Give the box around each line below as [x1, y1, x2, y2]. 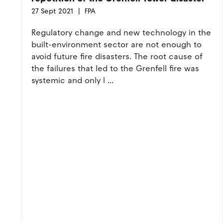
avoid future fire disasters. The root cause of [31, 52, 203, 61]
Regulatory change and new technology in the [31, 28, 211, 37]
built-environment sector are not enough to [31, 40, 202, 49]
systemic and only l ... [31, 76, 113, 85]
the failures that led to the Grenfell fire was [31, 64, 199, 73]
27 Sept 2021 [31, 7, 73, 15]
